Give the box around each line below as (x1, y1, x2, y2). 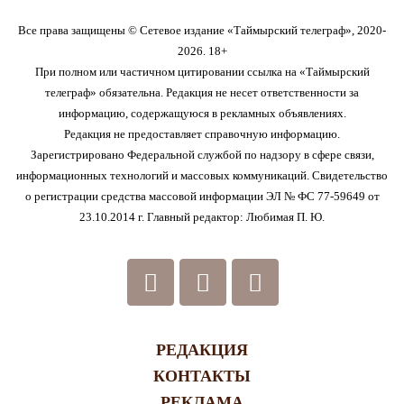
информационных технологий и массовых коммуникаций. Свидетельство (16, 168, 388, 182)
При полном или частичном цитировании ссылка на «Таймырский (34, 64, 370, 78)
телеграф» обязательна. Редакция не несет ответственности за (45, 85, 359, 99)
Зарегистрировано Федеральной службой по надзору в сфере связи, (30, 147, 374, 161)
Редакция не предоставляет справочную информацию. (64, 126, 340, 141)
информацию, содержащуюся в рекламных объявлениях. (58, 106, 346, 120)
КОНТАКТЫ (153, 366, 251, 385)
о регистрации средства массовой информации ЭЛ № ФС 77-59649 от (24, 188, 380, 203)
